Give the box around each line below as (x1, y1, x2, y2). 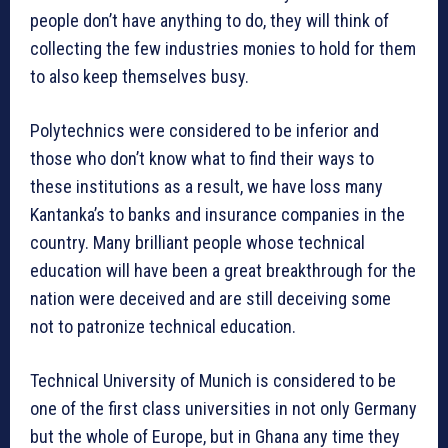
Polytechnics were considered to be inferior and (30, 120, 379, 142)
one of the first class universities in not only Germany (30, 398, 417, 420)
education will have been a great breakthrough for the (30, 260, 416, 282)
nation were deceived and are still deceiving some (30, 288, 391, 310)
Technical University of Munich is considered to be (30, 370, 396, 392)
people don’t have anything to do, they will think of (30, 10, 389, 32)
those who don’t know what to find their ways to (30, 148, 374, 170)
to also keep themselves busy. (30, 66, 249, 88)
